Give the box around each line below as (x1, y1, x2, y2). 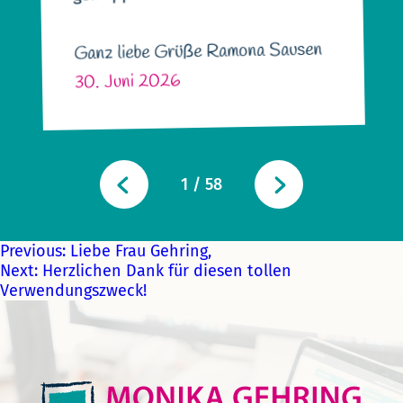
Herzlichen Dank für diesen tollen (42, 261, 291, 281)
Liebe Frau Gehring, (70, 241, 211, 261)
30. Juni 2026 (74, 68, 181, 95)
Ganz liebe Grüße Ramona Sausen (73, 37, 323, 67)
